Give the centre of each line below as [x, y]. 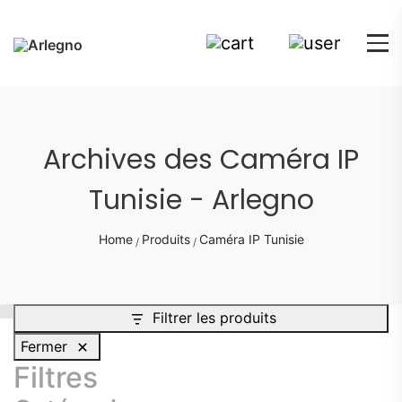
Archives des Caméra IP [201, 160]
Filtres [56, 378]
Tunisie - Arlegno [201, 200]
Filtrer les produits [214, 318]
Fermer [44, 346]
